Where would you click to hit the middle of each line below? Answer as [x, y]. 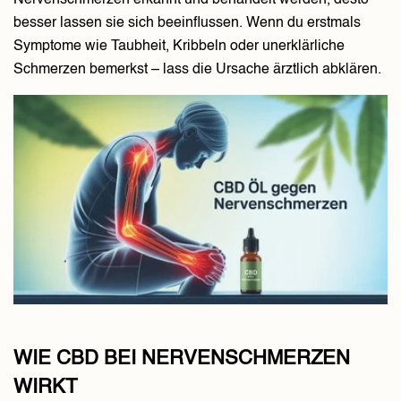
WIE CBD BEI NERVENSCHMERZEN [182, 359]
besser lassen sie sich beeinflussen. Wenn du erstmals [187, 23]
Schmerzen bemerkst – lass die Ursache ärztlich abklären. [197, 70]
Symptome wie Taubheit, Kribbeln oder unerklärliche [179, 47]
